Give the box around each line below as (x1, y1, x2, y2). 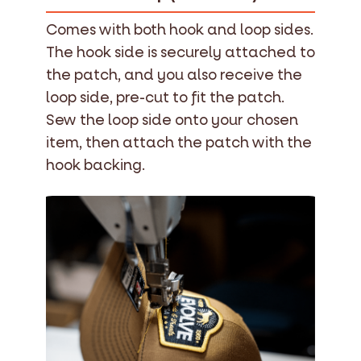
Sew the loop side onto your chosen (46, 111, 298, 131)
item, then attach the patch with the (46, 134, 312, 153)
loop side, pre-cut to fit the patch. (46, 89, 284, 108)
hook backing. (46, 156, 145, 176)
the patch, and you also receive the (46, 66, 302, 85)
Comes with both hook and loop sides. (46, 21, 313, 40)
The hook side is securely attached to (46, 44, 315, 63)
